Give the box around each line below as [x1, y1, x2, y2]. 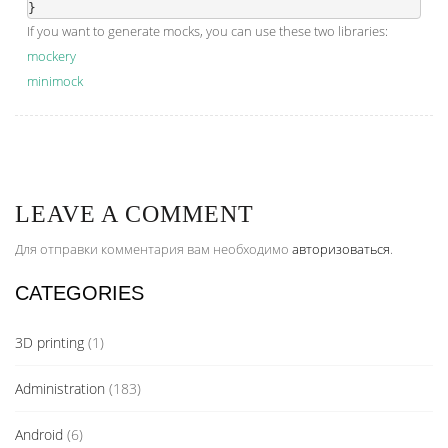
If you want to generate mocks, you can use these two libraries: [27, 22, 388, 41]
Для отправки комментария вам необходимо [15, 240, 292, 259]
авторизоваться [292, 240, 390, 259]
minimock [27, 72, 83, 91]
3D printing [15, 333, 84, 353]
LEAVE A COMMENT [15, 201, 254, 228]
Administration [15, 379, 105, 399]
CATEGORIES [15, 282, 144, 305]
